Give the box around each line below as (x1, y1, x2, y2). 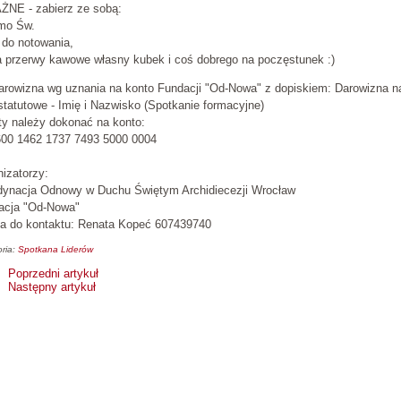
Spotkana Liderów (18, 243, 93, 254)
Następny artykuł (8, 280, 96, 294)
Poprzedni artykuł (8, 267, 98, 281)
